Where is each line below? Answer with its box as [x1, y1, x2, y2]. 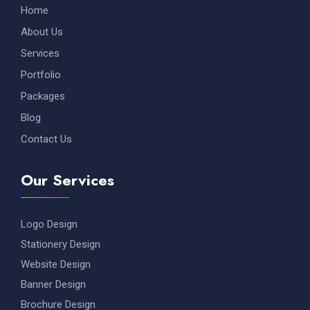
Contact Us [21, 132, 72, 145]
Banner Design [21, 277, 86, 291]
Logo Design [21, 217, 77, 230]
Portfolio [21, 68, 61, 81]
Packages [21, 89, 65, 102]
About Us [21, 25, 63, 38]
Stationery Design [21, 237, 100, 250]
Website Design [21, 257, 91, 271]
